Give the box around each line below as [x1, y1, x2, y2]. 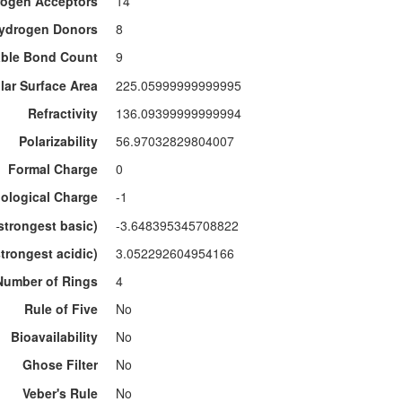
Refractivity [28, 103, 98, 122]
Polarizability [19, 131, 98, 150]
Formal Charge [8, 160, 98, 179]
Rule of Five [24, 300, 98, 319]
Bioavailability [11, 328, 98, 346]
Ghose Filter [22, 355, 98, 374]
